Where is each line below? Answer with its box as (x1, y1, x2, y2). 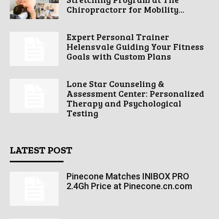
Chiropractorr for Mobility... (66, 3, 184, 16)
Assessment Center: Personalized (66, 88, 204, 100)
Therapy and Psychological (66, 97, 181, 109)
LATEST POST (10, 144, 72, 156)
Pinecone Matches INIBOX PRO (66, 171, 189, 182)
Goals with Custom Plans (66, 50, 171, 63)
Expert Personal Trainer (66, 31, 169, 43)
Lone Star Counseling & (66, 78, 164, 90)
